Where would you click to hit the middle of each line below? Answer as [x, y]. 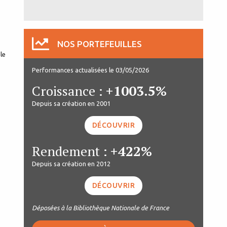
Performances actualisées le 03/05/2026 [90, 70]
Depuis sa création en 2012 [71, 163]
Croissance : [69, 90]
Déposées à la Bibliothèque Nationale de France [101, 207]
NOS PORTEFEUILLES [100, 44]
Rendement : [71, 151]
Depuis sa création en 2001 [71, 103]
